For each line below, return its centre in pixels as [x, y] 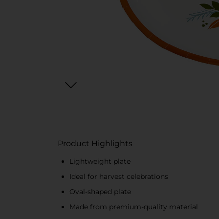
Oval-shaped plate [100, 192]
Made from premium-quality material [134, 207]
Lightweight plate [100, 161]
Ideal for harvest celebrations [119, 176]
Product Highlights [95, 143]
